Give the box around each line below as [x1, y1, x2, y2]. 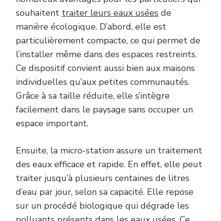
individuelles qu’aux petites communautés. [16, 76, 189, 88]
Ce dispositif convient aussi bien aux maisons [16, 62, 195, 74]
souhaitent [16, 7, 62, 19]
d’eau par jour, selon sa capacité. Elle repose [16, 186, 193, 198]
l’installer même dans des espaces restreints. [16, 48, 197, 61]
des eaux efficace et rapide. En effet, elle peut [16, 158, 202, 171]
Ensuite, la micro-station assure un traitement [16, 145, 202, 157]
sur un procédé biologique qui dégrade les [16, 200, 189, 212]
